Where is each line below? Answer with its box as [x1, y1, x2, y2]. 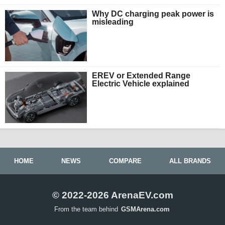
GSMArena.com [121, 205, 170, 213]
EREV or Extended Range [92, 71, 191, 80]
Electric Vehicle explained [92, 79, 190, 88]
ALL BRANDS [169, 157, 211, 165]
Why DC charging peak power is [92, 9, 214, 18]
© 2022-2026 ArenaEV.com [52, 189, 173, 200]
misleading [92, 17, 134, 26]
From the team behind [54, 205, 120, 213]
